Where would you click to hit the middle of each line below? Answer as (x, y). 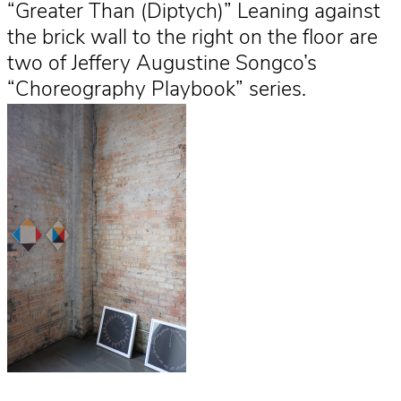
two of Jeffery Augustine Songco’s (162, 65)
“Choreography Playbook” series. (157, 91)
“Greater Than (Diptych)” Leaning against (194, 13)
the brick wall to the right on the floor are (192, 39)
